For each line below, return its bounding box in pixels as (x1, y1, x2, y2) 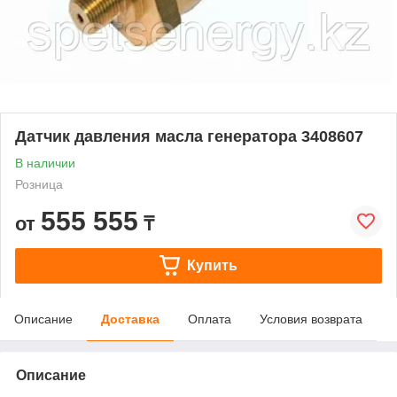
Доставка (101, 311, 160, 326)
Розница (15, 176, 63, 191)
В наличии (15, 155, 75, 170)
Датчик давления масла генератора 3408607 (15, 127, 363, 145)
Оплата (188, 311, 231, 326)
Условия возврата (260, 311, 362, 326)
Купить (186, 257, 237, 273)
